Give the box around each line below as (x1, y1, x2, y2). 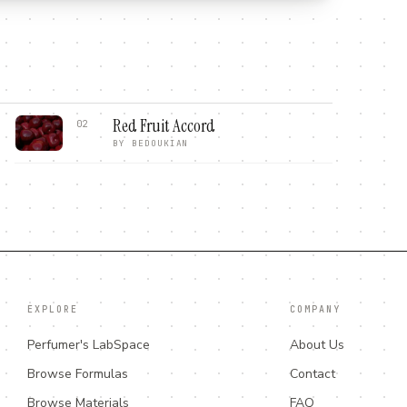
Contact (289, 365, 335, 382)
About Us (289, 336, 344, 353)
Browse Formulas (26, 365, 128, 382)
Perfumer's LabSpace (26, 336, 150, 353)
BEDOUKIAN (131, 137, 189, 149)
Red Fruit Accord (113, 114, 215, 137)
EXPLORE (26, 303, 78, 315)
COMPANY (289, 303, 341, 315)
